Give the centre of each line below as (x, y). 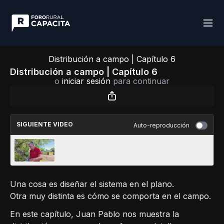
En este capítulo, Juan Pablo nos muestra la (94, 214)
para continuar (140, 81)
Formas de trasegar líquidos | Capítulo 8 (126, 144)
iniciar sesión (86, 81)
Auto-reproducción (161, 125)
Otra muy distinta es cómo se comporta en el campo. (110, 196)
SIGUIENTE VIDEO (45, 124)
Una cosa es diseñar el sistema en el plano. (92, 184)
